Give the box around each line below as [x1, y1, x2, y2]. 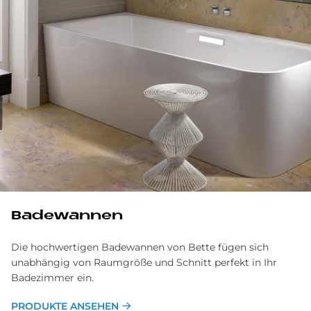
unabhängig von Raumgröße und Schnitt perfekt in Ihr [11, 255, 277, 269]
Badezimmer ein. [11, 271, 96, 284]
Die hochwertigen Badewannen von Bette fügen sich [11, 240, 269, 253]
